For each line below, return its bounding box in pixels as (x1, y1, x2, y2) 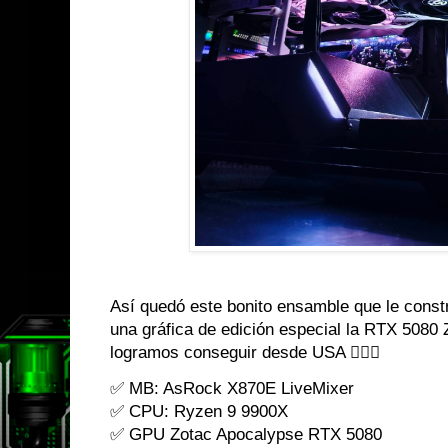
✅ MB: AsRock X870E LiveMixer (110, 378, 354, 398)
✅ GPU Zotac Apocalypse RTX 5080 (110, 424, 382, 444)
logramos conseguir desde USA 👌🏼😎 (110, 342, 380, 362)
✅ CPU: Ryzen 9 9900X (110, 401, 288, 421)
